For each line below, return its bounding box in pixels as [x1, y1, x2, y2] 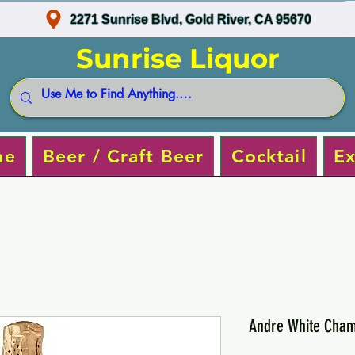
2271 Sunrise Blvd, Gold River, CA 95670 [70, 12, 312, 26]
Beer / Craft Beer [42, 144, 204, 167]
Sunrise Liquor [75, 42, 280, 75]
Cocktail [231, 144, 307, 167]
